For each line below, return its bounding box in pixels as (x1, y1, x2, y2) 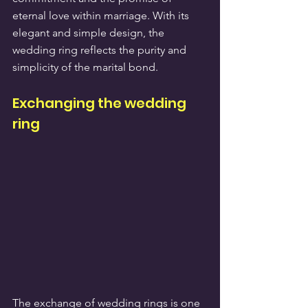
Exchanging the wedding (12, 93, 189, 113)
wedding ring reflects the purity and (12, 43, 189, 56)
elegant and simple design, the (12, 25, 167, 39)
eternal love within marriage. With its (12, 8, 192, 22)
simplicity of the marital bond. (12, 60, 158, 74)
